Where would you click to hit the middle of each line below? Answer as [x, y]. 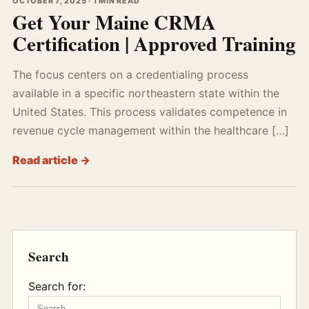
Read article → [51, 160]
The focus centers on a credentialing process [130, 74]
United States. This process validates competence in [150, 112]
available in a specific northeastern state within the [146, 93]
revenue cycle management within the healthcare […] [151, 130]
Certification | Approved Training [154, 43]
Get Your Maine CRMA [114, 22]
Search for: [57, 286]
